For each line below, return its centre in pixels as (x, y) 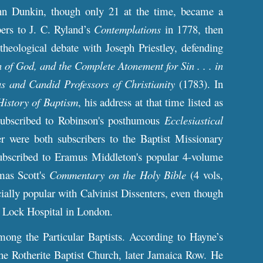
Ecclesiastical (193, 120)
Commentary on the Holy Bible (118, 175)
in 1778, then (194, 29)
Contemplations (129, 29)
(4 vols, (205, 175)
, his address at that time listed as (150, 102)
